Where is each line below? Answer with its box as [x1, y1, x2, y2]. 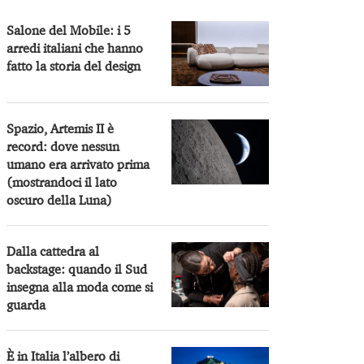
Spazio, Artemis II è [6, 119, 115, 136]
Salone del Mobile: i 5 [6, 21, 132, 38]
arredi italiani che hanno [6, 39, 144, 56]
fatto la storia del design [6, 57, 141, 74]
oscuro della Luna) [6, 191, 113, 208]
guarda [6, 296, 46, 313]
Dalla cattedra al [6, 242, 100, 259]
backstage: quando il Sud [6, 260, 148, 277]
